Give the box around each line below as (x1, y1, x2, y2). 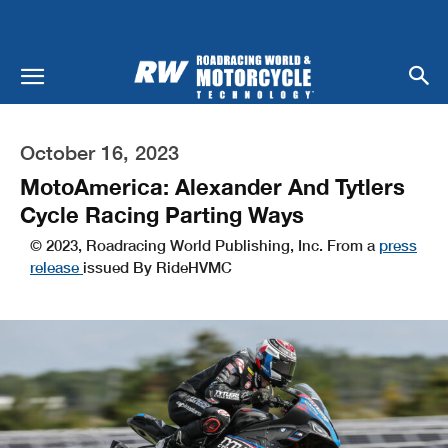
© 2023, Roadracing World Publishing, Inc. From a (30, 235, 379, 254)
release (30, 257, 83, 276)
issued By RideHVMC (83, 257, 232, 276)
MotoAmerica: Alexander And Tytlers (20, 173, 405, 200)
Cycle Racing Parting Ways (20, 201, 304, 228)
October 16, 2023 (20, 139, 179, 164)
